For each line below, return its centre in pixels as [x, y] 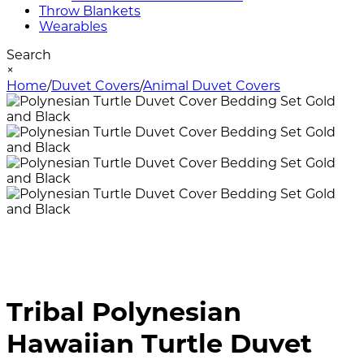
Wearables [73, 26]
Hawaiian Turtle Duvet [159, 344]
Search [29, 55]
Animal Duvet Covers [212, 86]
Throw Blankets [90, 11]
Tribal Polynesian [124, 312]
